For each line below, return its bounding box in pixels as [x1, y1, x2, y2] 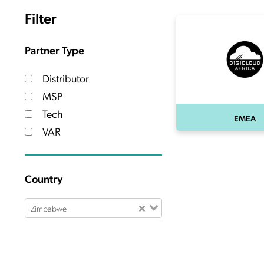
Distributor [40, 71, 90, 85]
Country [25, 171, 62, 185]
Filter [25, 8, 57, 27]
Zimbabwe [30, 202, 67, 213]
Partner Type [25, 43, 84, 57]
